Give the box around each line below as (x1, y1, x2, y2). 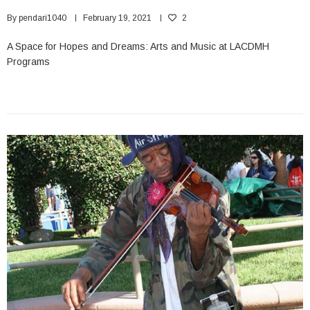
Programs (7, 56, 50, 68)
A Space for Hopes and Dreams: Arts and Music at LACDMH (7, 41, 269, 53)
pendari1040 (19, 13, 66, 24)
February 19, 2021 (83, 13, 152, 24)
